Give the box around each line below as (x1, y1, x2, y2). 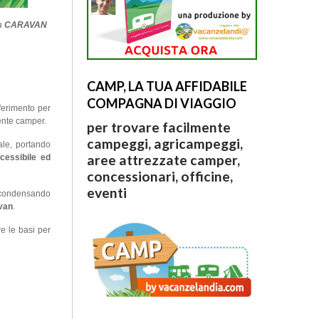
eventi (86, 184, 127, 202)
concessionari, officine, (86, 168, 233, 185)
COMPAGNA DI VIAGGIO (86, 95, 236, 112)
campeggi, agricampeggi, (86, 135, 243, 152)
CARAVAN (4, 20, 48, 30)
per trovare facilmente (86, 119, 231, 136)
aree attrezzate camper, (86, 152, 240, 169)
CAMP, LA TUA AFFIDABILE (86, 78, 247, 95)
